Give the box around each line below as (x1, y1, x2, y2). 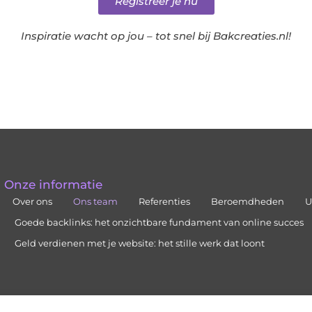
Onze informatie (4, 178, 103, 192)
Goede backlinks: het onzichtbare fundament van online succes (15, 217, 304, 228)
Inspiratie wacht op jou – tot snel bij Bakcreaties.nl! (21, 29, 291, 42)
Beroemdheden (211, 196, 285, 208)
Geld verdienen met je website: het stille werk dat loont (15, 237, 265, 249)
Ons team (73, 196, 118, 208)
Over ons (13, 196, 53, 208)
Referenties (139, 196, 191, 208)
